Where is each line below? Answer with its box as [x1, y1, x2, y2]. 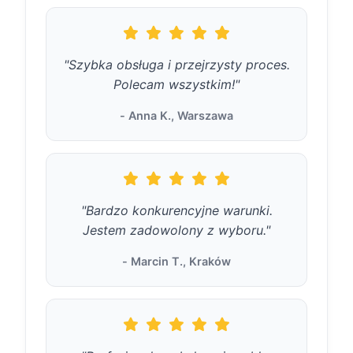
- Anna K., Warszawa [120, 109, 233, 122]
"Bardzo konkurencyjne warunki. [80, 203, 273, 218]
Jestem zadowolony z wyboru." [83, 222, 270, 238]
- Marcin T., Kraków [122, 255, 231, 268]
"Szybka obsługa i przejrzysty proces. [63, 57, 290, 72]
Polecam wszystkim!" [113, 76, 240, 92]
